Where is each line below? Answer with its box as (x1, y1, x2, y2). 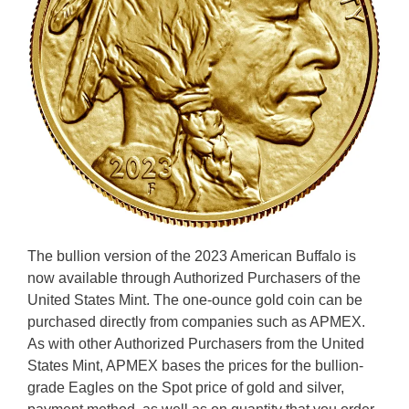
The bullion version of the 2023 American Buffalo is (27, 248, 356, 264)
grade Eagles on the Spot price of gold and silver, (27, 380, 344, 395)
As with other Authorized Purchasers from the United (27, 336, 364, 351)
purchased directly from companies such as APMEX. (27, 314, 365, 330)
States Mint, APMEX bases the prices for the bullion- (27, 358, 363, 373)
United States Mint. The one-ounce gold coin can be (27, 292, 362, 308)
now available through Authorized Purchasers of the (27, 270, 361, 286)
